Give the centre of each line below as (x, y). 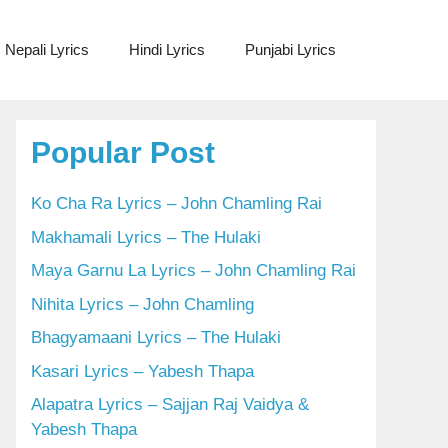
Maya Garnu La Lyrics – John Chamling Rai (193, 270)
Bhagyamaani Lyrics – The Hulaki (156, 337)
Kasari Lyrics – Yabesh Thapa (142, 371)
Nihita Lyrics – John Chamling (142, 304)
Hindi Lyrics (167, 49)
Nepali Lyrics (47, 49)
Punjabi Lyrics (290, 49)
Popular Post (123, 152)
